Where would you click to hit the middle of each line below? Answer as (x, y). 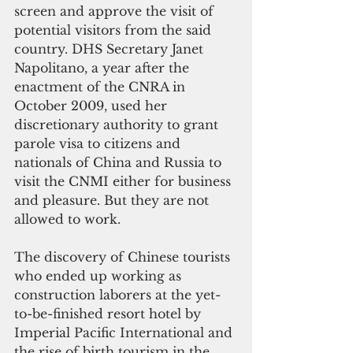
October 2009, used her (93, 106)
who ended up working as (100, 276)
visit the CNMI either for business (124, 182)
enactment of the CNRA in (102, 87)
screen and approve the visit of (116, 11)
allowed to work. (67, 219)
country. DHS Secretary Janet (111, 49)
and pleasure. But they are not (113, 201)
